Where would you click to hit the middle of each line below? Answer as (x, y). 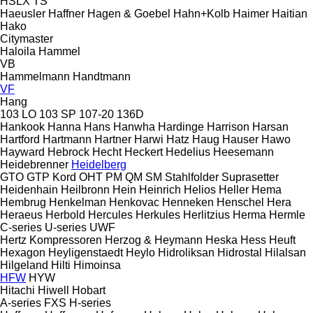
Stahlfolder (192, 177)
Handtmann (102, 76)
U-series (66, 227)
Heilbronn (85, 189)
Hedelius (188, 152)
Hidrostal (240, 252)
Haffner (66, 13)
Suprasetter (250, 177)
